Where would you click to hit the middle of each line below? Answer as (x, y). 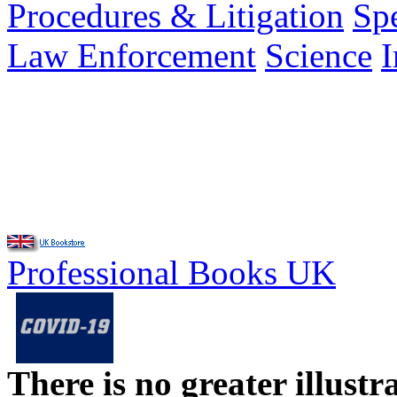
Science (319, 55)
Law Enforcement (132, 55)
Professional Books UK (171, 272)
